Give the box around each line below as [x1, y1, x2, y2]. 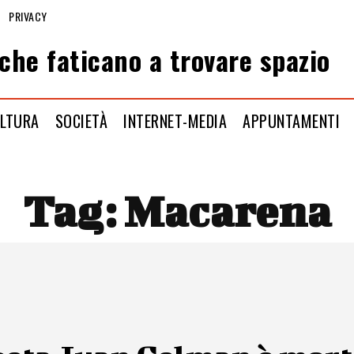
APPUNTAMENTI [243, 108, 341, 133]
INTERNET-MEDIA [123, 108, 228, 133]
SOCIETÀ [55, 108, 108, 133]
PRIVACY [9, 7, 47, 24]
